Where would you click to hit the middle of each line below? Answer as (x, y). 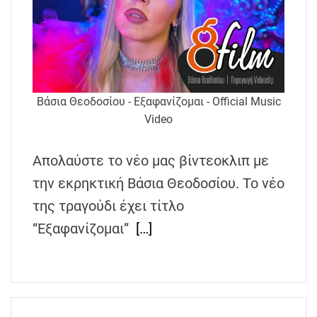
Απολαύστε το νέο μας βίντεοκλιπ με (151, 160)
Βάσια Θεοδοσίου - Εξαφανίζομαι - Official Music (158, 101)
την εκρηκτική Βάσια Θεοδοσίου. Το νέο (158, 183)
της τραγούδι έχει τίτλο (108, 206)
